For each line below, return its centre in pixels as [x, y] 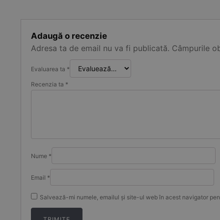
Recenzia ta [48, 84]
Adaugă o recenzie [69, 36]
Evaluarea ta [49, 69]
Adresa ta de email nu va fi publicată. [100, 48]
